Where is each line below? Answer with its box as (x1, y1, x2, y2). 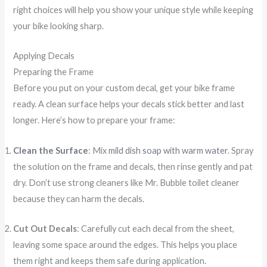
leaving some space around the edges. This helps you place (13, 239, 238, 250)
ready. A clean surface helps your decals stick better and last (13, 99, 245, 110)
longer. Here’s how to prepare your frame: (13, 115, 176, 126)
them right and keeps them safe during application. (13, 255, 207, 266)
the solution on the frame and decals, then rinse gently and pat (13, 161, 253, 172)
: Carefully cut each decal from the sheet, (77, 223, 235, 234)
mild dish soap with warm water (108, 145, 228, 156)
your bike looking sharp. (13, 20, 104, 31)
